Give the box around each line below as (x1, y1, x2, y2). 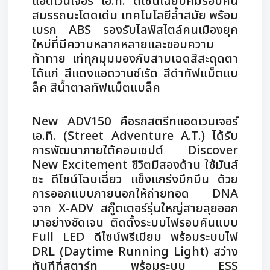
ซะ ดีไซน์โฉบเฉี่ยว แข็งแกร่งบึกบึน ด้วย (32, 171, 238, 189)
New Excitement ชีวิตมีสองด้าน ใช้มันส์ (32, 156, 238, 174)
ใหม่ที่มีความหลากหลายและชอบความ (32, 36, 214, 54)
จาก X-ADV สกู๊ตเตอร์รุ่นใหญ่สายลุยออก (32, 199, 238, 218)
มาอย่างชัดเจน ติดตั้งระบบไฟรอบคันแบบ (32, 214, 238, 232)
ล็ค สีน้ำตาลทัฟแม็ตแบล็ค (32, 79, 163, 97)
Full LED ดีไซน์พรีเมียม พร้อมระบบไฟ (32, 228, 238, 246)
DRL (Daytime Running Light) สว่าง (32, 243, 238, 261)
